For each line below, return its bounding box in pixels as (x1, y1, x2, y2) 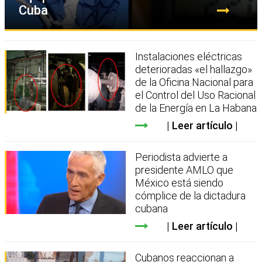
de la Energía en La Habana (135, 101, 257, 114)
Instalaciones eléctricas (135, 50, 243, 63)
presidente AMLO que (135, 163, 234, 176)
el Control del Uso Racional (135, 88, 256, 101)
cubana (135, 202, 168, 215)
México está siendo (135, 176, 224, 189)
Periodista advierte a (135, 150, 228, 163)
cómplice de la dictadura (135, 189, 246, 202)
